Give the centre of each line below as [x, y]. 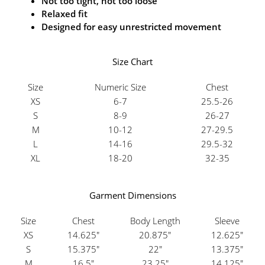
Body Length [155, 221]
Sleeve [227, 221]
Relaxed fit [64, 13]
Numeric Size [120, 87]
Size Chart [132, 62]
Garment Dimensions [132, 195]
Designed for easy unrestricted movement [131, 26]
